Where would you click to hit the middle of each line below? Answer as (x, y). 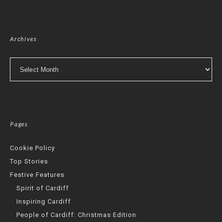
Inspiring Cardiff (44, 202)
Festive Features (37, 175)
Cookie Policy (32, 148)
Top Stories (29, 162)
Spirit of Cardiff (43, 188)
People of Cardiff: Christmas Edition (76, 215)
